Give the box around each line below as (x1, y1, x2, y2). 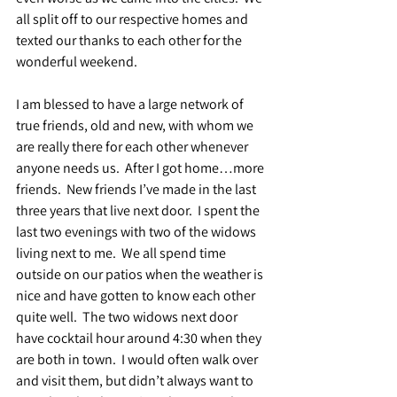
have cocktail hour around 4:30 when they (16, 328, 264, 347)
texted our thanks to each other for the (16, 30, 245, 50)
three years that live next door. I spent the (16, 200, 262, 220)
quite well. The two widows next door (16, 307, 240, 326)
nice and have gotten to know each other (16, 285, 258, 305)
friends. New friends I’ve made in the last (16, 179, 259, 198)
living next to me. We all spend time (16, 243, 229, 262)
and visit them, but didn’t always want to (16, 370, 256, 390)
